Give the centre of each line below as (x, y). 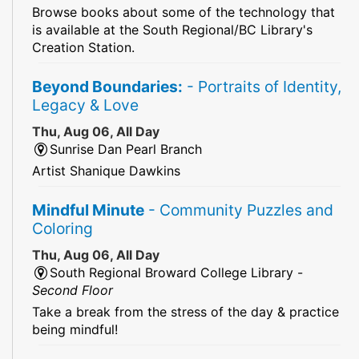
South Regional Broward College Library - (177, 272)
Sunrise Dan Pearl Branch (126, 149)
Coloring (63, 228)
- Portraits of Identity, (262, 86)
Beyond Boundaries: (107, 86)
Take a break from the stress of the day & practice (186, 311)
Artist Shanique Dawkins (106, 170)
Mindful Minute (88, 210)
